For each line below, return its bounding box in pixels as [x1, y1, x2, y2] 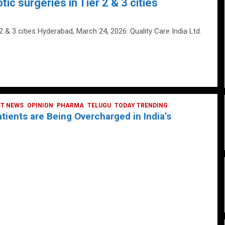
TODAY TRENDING [115, 101, 168, 109]
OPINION [27, 101, 53, 109]
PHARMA [57, 101, 84, 109]
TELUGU [87, 101, 111, 109]
